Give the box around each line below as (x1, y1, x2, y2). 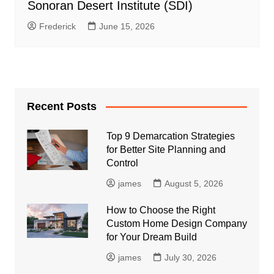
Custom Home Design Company (106, 218, 247, 229)
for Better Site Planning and (106, 144, 226, 155)
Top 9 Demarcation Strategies (106, 130, 235, 141)
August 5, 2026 (164, 178, 223, 188)
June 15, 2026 (98, 21, 155, 31)
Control (106, 157, 138, 168)
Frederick (39, 21, 76, 31)
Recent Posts (26, 100, 97, 113)
